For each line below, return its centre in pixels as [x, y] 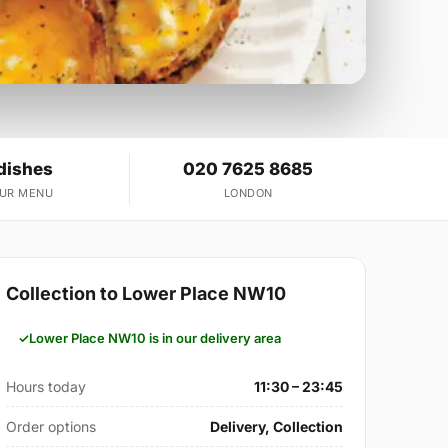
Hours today [46, 386]
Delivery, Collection [276, 426]
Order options [51, 426]
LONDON [248, 192]
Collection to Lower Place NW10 [146, 293]
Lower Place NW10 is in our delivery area [155, 337]
